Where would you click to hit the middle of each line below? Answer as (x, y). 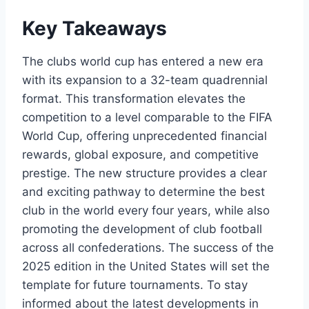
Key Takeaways (94, 28)
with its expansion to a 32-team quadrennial (145, 80)
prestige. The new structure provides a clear (144, 173)
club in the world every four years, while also (146, 210)
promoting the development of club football (142, 229)
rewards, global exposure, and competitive (140, 154)
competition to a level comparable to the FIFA (147, 117)
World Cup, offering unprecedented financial (144, 136)
